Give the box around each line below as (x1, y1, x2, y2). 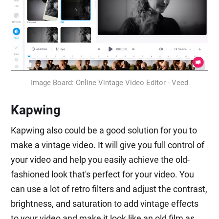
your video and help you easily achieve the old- (11, 154, 190, 165)
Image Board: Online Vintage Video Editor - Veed (31, 78, 188, 87)
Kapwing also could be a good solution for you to (11, 125, 197, 135)
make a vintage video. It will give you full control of (11, 139, 205, 150)
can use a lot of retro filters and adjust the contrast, (11, 183, 208, 194)
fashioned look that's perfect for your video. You (11, 169, 195, 179)
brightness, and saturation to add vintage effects (11, 198, 199, 209)
